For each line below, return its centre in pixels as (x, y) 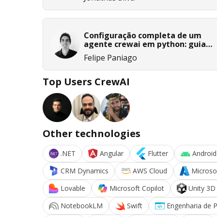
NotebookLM (82, 205)
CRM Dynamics (85, 170)
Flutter (158, 153)
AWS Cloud (150, 170)
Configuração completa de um (143, 35)
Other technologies (92, 133)
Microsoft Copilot (137, 188)
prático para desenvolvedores (142, 53)
